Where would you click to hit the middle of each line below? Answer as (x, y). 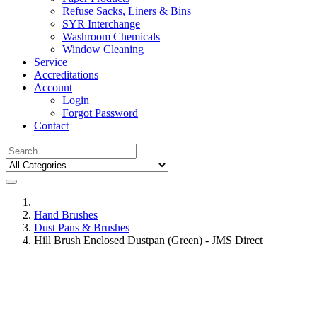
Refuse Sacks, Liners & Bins (127, 11)
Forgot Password (100, 113)
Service (51, 62)
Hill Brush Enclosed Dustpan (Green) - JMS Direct (148, 241)
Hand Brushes (66, 215)
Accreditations (66, 75)
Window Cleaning (103, 50)
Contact (51, 126)
